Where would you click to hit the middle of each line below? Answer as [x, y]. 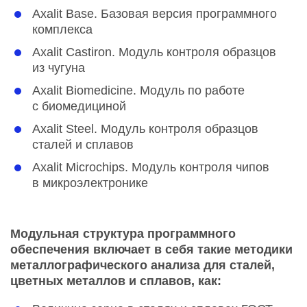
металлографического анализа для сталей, [143, 265]
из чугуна [59, 67]
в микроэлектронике [90, 183]
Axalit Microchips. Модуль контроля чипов [151, 167]
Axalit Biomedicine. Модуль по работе [138, 90]
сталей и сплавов [83, 144]
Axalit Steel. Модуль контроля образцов [145, 128]
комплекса [62, 29]
